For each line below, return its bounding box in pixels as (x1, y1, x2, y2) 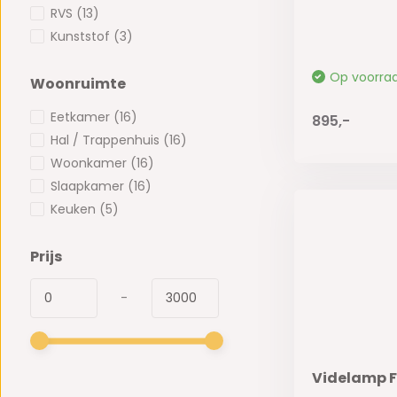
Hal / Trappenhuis (50, 131, 163, 150)
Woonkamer (50, 154, 130, 173)
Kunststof (50, 27, 113, 46)
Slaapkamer (50, 177, 128, 196)
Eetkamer (50, 108, 113, 127)
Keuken (50, 200, 99, 219)
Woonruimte (29, 74, 126, 95)
